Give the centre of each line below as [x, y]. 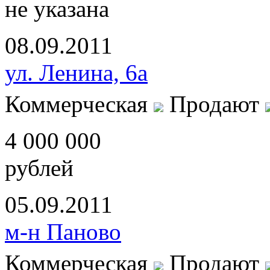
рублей [39, 168]
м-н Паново [63, 232]
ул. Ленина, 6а [76, 73]
